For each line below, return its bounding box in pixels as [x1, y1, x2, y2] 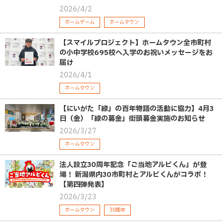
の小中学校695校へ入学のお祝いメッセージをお [59, 48, 213, 58]
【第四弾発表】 [59, 179, 108, 190]
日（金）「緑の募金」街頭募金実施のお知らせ [59, 113, 205, 124]
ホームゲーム [65, 18, 95, 26]
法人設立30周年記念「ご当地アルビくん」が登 [59, 160, 207, 170]
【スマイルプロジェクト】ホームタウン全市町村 [59, 38, 211, 49]
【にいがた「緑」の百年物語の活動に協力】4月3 [59, 104, 214, 114]
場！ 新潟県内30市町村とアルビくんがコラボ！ [59, 169, 208, 180]
